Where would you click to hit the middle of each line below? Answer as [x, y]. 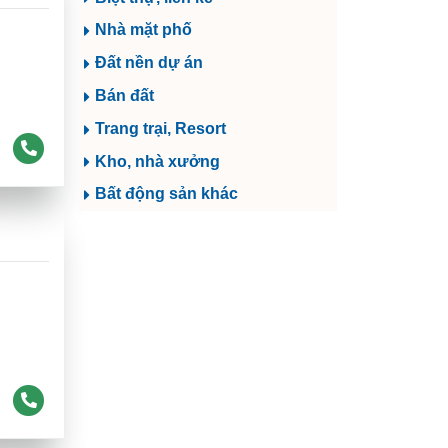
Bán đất [124, 96]
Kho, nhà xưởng [157, 161]
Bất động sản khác [166, 194]
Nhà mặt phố [143, 30]
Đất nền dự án [149, 63]
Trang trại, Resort [160, 128]
